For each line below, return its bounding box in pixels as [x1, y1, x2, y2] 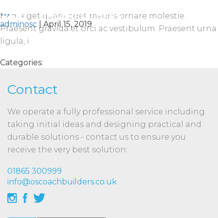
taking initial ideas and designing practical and [7, 120, 201, 129]
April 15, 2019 [43, 19, 92, 29]
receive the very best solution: [7, 145, 127, 154]
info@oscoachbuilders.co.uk [7, 177, 117, 186]
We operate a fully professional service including [7, 107, 205, 116]
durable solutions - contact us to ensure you [7, 132, 186, 142]
